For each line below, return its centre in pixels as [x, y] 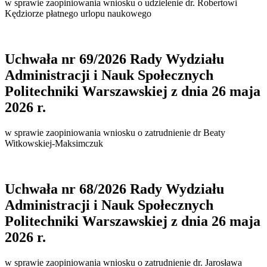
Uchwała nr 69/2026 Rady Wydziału [114, 59]
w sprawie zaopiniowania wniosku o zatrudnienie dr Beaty [115, 132]
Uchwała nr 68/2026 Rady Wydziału [114, 189]
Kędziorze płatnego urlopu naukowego [78, 13]
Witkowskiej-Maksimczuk [54, 143]
